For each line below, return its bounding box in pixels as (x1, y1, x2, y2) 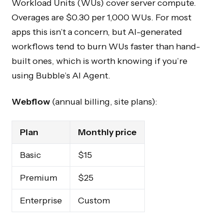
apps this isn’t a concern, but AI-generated (12, 26, 182, 37)
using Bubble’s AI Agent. (12, 70, 110, 81)
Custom (78, 195, 110, 206)
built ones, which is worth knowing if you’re (12, 55, 187, 66)
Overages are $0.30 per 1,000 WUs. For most (12, 12, 191, 23)
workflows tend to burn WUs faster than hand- (12, 41, 200, 52)
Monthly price (78, 126, 137, 138)
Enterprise (20, 195, 62, 206)
